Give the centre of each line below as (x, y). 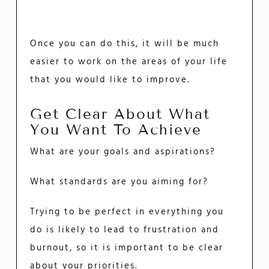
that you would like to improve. (110, 80)
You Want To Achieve (116, 129)
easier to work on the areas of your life (129, 62)
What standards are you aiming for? (119, 182)
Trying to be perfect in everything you (127, 212)
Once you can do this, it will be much (125, 44)
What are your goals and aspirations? (123, 152)
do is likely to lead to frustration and (125, 230)
